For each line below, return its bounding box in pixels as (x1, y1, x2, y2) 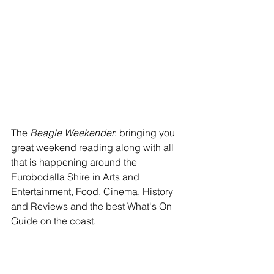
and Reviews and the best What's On (11, 200, 174, 212)
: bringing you (114, 127, 177, 139)
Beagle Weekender (30, 127, 114, 139)
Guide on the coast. (11, 215, 96, 227)
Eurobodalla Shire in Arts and (11, 171, 142, 183)
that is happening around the (11, 156, 139, 168)
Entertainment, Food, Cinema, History (11, 185, 176, 198)
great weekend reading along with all (11, 141, 176, 154)
